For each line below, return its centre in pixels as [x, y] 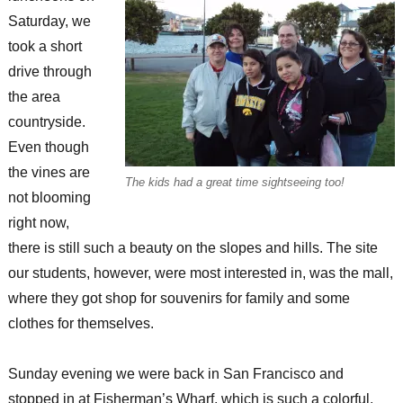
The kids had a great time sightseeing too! [235, 183]
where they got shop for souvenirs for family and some [179, 299]
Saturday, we [49, 22]
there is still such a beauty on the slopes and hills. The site [193, 248]
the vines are [49, 173]
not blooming [49, 198]
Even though [48, 148]
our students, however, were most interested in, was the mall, [200, 273]
